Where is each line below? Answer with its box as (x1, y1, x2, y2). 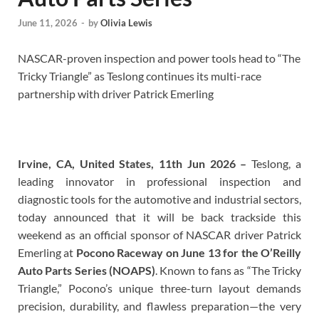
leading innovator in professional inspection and (18, 174, 301, 189)
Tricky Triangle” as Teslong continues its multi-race (18, 69, 261, 83)
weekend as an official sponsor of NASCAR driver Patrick (18, 228, 301, 242)
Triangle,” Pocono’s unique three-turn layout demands (18, 281, 301, 296)
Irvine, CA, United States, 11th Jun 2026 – (18, 157, 252, 171)
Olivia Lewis (100, 17, 152, 29)
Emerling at (18, 246, 76, 260)
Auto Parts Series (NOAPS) (18, 263, 155, 278)
